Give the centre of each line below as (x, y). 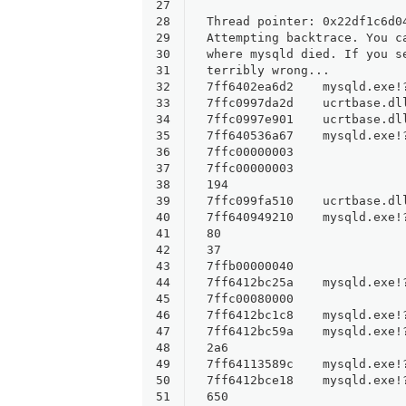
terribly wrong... (268, 70)
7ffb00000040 (265, 266)
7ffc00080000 (265, 298)
